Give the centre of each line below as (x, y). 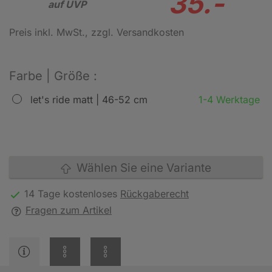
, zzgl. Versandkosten (134, 32)
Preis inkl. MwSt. (47, 32)
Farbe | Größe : (53, 76)
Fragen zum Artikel (69, 210)
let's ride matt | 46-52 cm (89, 100)
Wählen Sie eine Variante (141, 168)
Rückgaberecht (155, 194)
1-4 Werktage (229, 100)
